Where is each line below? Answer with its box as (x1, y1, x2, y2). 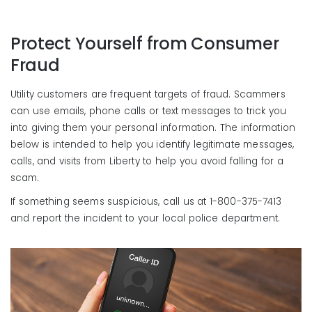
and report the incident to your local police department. (10, 212, 280, 225)
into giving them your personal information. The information (10, 121, 295, 134)
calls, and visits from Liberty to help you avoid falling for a (10, 155, 283, 168)
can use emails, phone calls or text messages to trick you (10, 104, 286, 118)
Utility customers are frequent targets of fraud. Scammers (10, 88, 286, 101)
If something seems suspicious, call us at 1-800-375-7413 (10, 195, 282, 208)
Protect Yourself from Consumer (10, 32, 279, 55)
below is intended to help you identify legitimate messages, (10, 138, 295, 151)
